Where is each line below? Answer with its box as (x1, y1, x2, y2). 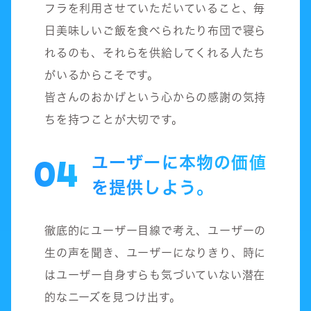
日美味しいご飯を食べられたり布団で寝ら (44, 23, 267, 37)
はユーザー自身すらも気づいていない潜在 (44, 267, 266, 282)
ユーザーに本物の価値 (91, 151, 267, 174)
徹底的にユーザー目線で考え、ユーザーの (44, 223, 267, 237)
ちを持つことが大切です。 (44, 112, 183, 126)
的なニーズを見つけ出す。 (44, 289, 181, 304)
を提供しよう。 (91, 176, 215, 199)
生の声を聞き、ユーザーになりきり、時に (44, 245, 267, 260)
